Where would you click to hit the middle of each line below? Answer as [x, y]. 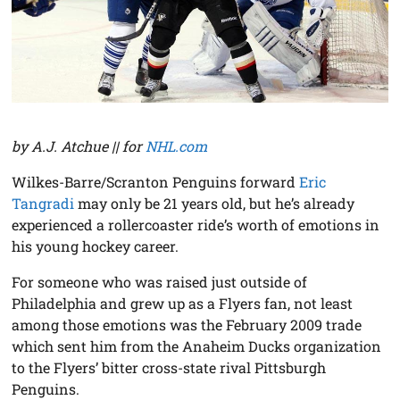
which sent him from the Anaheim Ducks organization [197, 346]
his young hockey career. [96, 246]
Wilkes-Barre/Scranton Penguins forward [156, 182]
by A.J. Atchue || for [79, 146]
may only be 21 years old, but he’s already [215, 204]
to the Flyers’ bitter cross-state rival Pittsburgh [169, 368]
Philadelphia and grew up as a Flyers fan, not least [183, 304]
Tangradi [43, 204]
